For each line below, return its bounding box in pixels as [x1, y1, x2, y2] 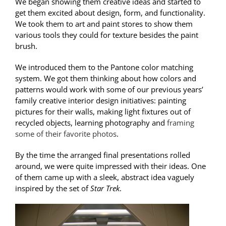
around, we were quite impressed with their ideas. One [15, 161, 206, 172]
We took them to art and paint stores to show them [15, 19, 193, 29]
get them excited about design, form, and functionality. [15, 8, 205, 18]
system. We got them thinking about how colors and [15, 73, 196, 84]
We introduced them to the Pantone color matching [15, 62, 193, 73]
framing [166, 118, 194, 128]
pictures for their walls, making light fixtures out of [15, 106, 191, 117]
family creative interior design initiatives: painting [15, 95, 186, 106]
